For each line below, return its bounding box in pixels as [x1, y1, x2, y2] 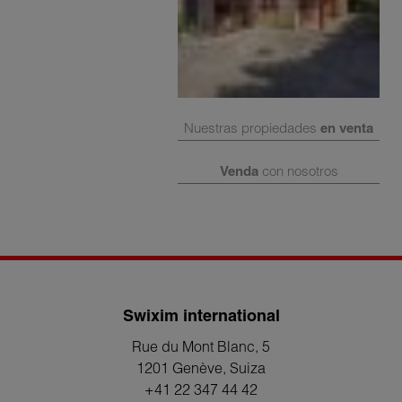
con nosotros [258, 162, 338, 180]
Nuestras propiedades [184, 119, 320, 137]
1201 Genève [136, 359, 223, 378]
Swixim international [122, 305, 280, 327]
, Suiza [223, 359, 266, 378]
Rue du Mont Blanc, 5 [132, 337, 270, 356]
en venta [320, 119, 373, 137]
